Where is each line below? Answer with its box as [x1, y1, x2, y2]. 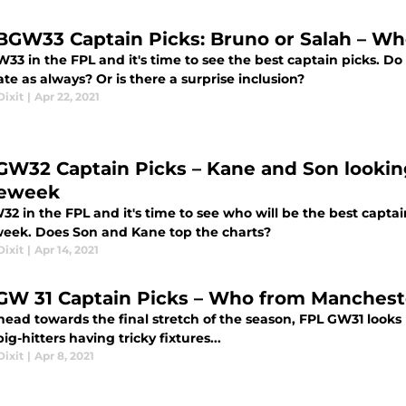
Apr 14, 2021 [34, 243, 99, 257]
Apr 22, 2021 [34, 90, 100, 104]
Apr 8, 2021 [34, 349, 94, 363]
